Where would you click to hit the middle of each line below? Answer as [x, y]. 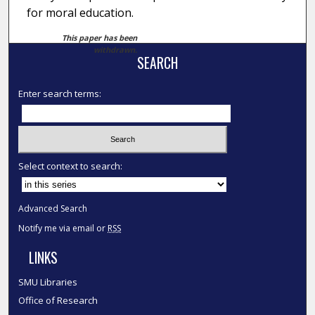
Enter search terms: [60, 94]
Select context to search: [71, 166]
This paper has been [100, 38]
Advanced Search [53, 208]
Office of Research [58, 300]
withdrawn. [116, 50]
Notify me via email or [63, 228]
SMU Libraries [48, 282]
